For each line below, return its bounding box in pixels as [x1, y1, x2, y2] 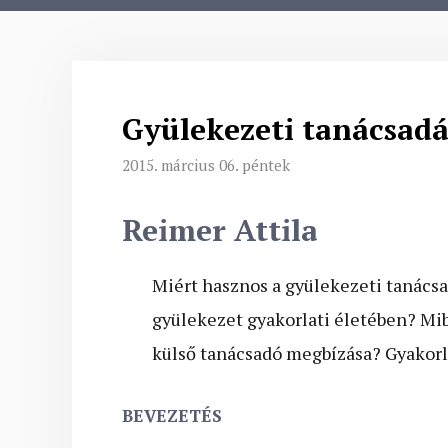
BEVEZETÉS [122, 404, 222, 428]
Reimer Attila [122, 210, 318, 251]
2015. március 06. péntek [122, 155, 290, 176]
